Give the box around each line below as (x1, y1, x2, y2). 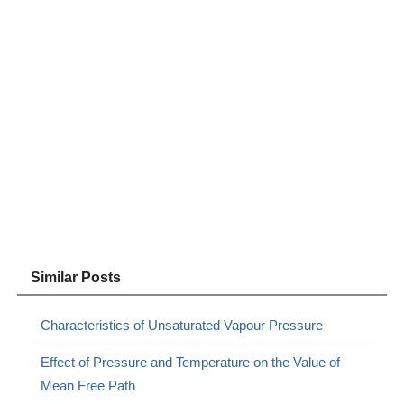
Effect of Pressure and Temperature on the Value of (41, 353, 341, 370)
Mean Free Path (41, 377, 136, 393)
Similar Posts (31, 269, 122, 285)
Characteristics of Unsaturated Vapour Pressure (41, 317, 324, 333)
